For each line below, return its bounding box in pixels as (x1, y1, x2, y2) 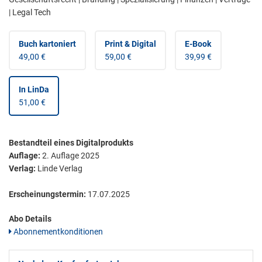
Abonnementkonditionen (12, 227, 103, 237)
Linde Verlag (36, 164, 82, 174)
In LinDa (19, 85, 49, 95)
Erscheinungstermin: (9, 189, 86, 199)
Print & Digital (105, 39, 156, 49)
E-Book (185, 39, 211, 49)
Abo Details (9, 214, 51, 224)
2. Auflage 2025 (42, 151, 99, 161)
